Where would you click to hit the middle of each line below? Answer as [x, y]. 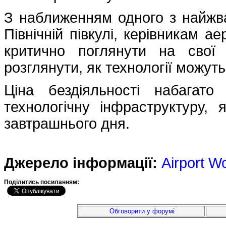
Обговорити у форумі [142, 211]
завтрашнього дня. [67, 124]
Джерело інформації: [81, 163]
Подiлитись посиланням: [42, 182]
